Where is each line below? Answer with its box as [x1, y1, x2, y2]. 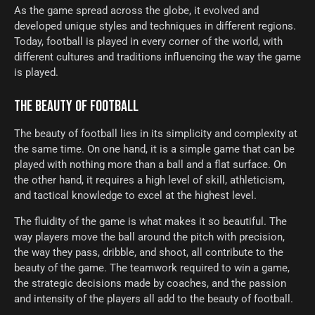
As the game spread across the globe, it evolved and [14, 4, 259, 18]
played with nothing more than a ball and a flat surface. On [14, 158, 286, 172]
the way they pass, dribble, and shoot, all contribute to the [14, 246, 283, 259]
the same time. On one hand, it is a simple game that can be [14, 143, 295, 156]
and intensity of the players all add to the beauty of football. [14, 292, 293, 306]
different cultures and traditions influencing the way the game [14, 51, 301, 64]
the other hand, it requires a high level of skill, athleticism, [14, 174, 285, 187]
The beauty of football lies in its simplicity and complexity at [14, 127, 297, 141]
